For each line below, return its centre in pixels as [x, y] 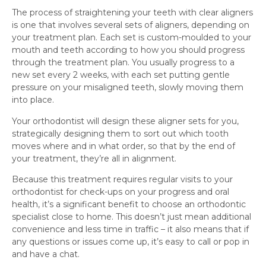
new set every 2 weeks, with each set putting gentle [121, 75]
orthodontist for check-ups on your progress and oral [121, 192]
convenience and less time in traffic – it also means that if [130, 229]
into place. [33, 100]
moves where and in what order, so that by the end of [123, 146]
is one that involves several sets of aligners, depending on [131, 25]
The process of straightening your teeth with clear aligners [132, 13]
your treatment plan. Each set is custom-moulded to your [132, 38]
